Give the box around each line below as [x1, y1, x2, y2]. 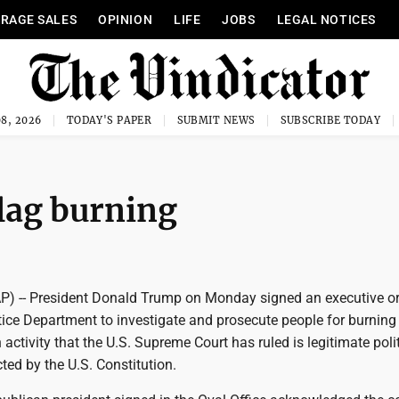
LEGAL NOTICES [276, 12, 376, 27]
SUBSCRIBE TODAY [280, 114, 381, 126]
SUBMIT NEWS [176, 114, 256, 126]
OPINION [98, 12, 153, 27]
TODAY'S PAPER [66, 114, 152, 126]
